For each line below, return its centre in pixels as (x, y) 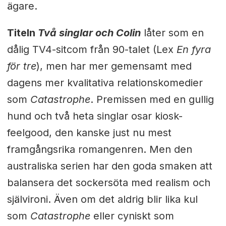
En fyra (193, 49)
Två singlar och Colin (89, 33)
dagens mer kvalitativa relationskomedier (105, 82)
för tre (21, 66)
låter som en (172, 33)
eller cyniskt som (133, 216)
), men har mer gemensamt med (114, 66)
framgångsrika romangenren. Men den (99, 149)
